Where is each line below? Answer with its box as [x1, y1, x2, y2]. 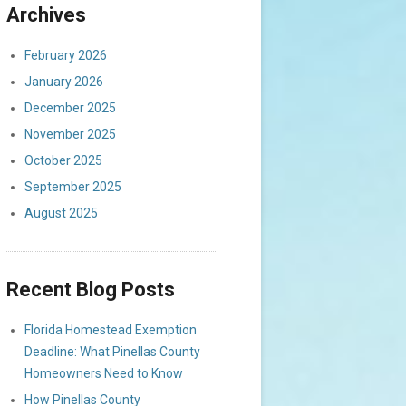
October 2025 [24, 153, 102, 168]
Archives [6, 4, 86, 26]
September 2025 [24, 179, 121, 194]
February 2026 [24, 48, 107, 63]
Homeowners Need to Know [24, 366, 183, 381]
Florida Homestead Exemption [24, 323, 197, 337]
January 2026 [24, 74, 103, 89]
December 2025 [24, 101, 116, 115]
